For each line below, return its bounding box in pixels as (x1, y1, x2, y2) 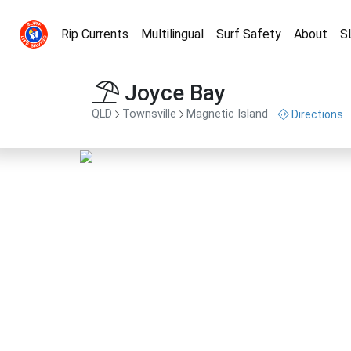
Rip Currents (61, 27, 128, 42)
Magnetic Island (186, 107, 268, 121)
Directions (291, 108, 343, 121)
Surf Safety (216, 27, 281, 42)
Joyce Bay (119, 80, 226, 106)
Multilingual (141, 27, 204, 42)
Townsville (122, 107, 176, 121)
